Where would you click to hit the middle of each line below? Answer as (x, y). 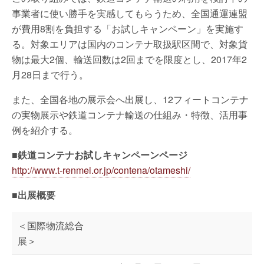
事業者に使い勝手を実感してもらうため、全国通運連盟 (130, 13)
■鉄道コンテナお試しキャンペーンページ (100, 155)
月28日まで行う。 (50, 75)
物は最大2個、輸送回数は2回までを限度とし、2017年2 (129, 59)
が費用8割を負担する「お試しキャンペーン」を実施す (128, 29)
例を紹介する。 (45, 130)
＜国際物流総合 (51, 225)
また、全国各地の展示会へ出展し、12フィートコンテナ (130, 99)
